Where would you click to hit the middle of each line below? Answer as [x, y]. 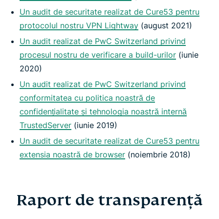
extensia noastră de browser [72, 155]
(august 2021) [165, 26]
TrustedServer [45, 125]
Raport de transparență [109, 200]
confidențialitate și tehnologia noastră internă [103, 112]
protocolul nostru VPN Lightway [79, 26]
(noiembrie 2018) [158, 155]
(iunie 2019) [94, 125]
